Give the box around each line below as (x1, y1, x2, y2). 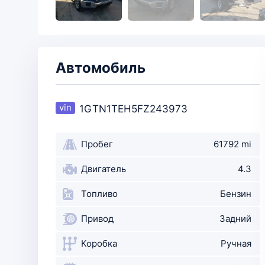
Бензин (219, 188, 251, 199)
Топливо (81, 188, 118, 199)
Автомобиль (56, 59, 146, 76)
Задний (219, 213, 251, 224)
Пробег (81, 138, 113, 150)
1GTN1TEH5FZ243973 (79, 103, 188, 115)
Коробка (81, 238, 117, 249)
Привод (81, 213, 114, 224)
